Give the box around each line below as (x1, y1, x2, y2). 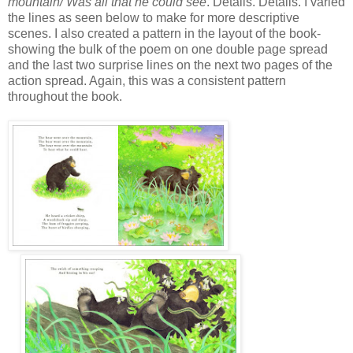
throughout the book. (8, 89, 122, 103)
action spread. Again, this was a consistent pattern (8, 73, 286, 87)
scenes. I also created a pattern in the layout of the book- (8, 26, 321, 40)
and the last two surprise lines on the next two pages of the (8, 58, 333, 72)
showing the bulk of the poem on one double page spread (8, 42, 328, 56)
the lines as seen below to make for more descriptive (8, 10, 299, 24)
